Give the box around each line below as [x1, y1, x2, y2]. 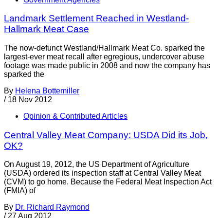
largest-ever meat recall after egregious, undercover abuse [4, 52, 204, 61]
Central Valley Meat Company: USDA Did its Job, [4, 129, 208, 140]
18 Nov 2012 [8, 95, 52, 104]
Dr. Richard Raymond [15, 203, 90, 212]
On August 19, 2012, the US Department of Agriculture [4, 160, 189, 169]
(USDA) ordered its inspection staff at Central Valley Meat [4, 169, 201, 178]
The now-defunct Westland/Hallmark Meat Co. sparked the [4, 43, 205, 52]
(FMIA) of [4, 186, 36, 195]
